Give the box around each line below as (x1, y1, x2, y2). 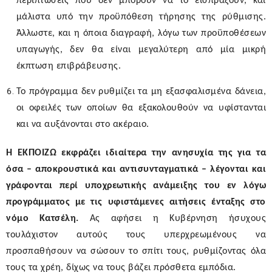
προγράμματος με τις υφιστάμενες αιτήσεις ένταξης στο (6, 197, 266, 208)
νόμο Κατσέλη (6, 214, 76, 224)
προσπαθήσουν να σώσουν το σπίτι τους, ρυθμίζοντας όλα (6, 246, 266, 257)
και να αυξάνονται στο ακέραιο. (16, 120, 149, 130)
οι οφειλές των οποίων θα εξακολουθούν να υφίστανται (16, 103, 266, 114)
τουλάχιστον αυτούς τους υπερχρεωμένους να (6, 230, 266, 240)
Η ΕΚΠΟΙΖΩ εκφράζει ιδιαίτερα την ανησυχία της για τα (6, 148, 266, 158)
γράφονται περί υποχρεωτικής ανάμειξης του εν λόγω (6, 181, 266, 191)
